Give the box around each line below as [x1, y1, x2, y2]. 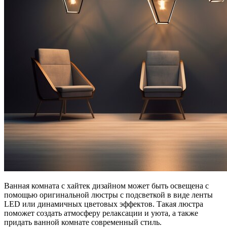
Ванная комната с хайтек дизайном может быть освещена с [4, 181, 209, 190]
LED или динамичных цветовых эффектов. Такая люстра [4, 199, 203, 208]
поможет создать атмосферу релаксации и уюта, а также [4, 208, 198, 217]
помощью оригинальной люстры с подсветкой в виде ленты [4, 190, 213, 199]
